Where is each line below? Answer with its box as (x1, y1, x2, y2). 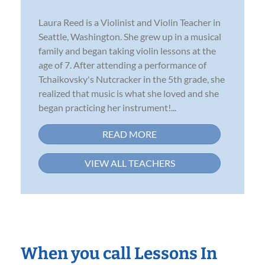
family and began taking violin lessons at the (38, 44, 216, 56)
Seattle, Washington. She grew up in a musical (38, 30, 221, 42)
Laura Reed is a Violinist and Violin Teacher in (38, 16, 221, 28)
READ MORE (102, 128, 157, 140)
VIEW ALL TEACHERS (84, 157, 175, 169)
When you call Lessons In (21, 243, 217, 263)
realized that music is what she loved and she (38, 87, 219, 99)
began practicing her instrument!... (38, 101, 176, 113)
